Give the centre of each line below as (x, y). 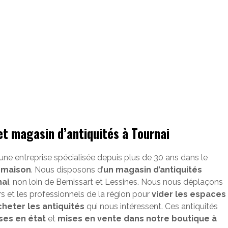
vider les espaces (189, 194)
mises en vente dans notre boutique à (137, 219)
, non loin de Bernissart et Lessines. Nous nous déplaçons (116, 182)
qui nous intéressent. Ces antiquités (151, 206)
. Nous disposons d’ (67, 170)
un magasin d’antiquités (153, 170)
